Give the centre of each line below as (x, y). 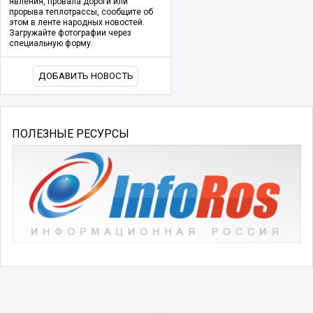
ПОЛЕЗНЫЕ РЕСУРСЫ (71, 133)
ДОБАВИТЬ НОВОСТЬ (86, 76)
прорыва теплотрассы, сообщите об (81, 12)
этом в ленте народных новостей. (77, 23)
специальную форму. (51, 44)
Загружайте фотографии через (70, 33)
